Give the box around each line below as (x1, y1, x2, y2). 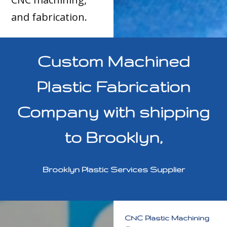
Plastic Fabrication (36, 78, 191, 96)
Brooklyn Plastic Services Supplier (42, 165, 185, 174)
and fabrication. (11, 10, 88, 24)
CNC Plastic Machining (125, 213, 210, 222)
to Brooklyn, (64, 128, 163, 146)
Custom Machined (37, 52, 190, 70)
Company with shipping (17, 103, 210, 121)
